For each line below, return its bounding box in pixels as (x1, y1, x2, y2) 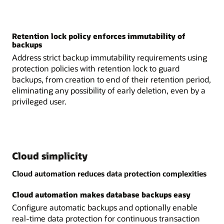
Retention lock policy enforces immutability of (12, 31, 185, 41)
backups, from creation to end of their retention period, (12, 74, 211, 85)
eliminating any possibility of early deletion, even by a (12, 85, 205, 96)
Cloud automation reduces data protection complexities (12, 168, 206, 179)
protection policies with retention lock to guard (12, 63, 179, 74)
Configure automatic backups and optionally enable (12, 201, 197, 212)
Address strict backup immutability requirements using (12, 52, 207, 63)
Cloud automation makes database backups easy (12, 189, 190, 199)
